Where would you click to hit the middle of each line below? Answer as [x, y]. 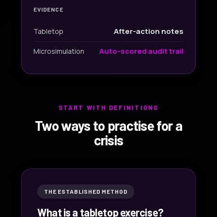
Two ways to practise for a [108, 125]
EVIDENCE [48, 9]
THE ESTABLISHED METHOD [86, 191]
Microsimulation [59, 51]
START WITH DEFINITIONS [108, 108]
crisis [108, 140]
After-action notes [149, 31]
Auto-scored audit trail [141, 51]
